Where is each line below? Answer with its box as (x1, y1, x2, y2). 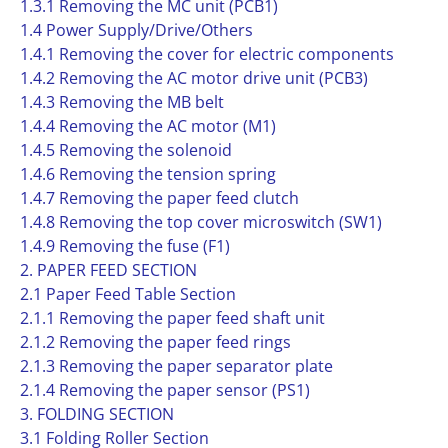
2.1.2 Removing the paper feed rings (20, 331, 291, 353)
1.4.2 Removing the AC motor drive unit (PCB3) (20, 67, 368, 89)
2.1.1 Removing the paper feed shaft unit (20, 307, 325, 329)
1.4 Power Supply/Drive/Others (20, 19, 253, 41)
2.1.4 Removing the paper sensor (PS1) (20, 379, 310, 401)
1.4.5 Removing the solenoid (20, 139, 232, 161)
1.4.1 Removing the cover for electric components (20, 43, 394, 65)
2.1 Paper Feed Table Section (20, 283, 236, 305)
